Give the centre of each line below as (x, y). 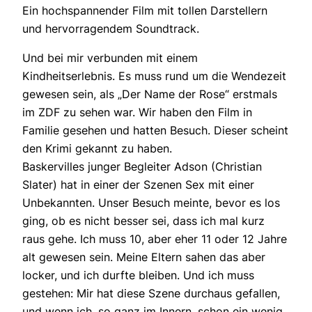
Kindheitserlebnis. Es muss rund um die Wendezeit (154, 76)
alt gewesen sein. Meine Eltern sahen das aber (144, 257)
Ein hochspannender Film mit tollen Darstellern (145, 10)
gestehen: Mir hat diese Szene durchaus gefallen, (151, 293)
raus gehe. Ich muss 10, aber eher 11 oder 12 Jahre (155, 239)
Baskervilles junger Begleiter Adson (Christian (142, 166)
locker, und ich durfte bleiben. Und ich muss (138, 275)
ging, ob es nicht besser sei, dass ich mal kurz (143, 220)
